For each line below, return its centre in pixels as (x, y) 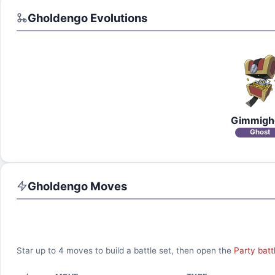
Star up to (37, 251)
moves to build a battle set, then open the (147, 251)
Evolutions (117, 17)
